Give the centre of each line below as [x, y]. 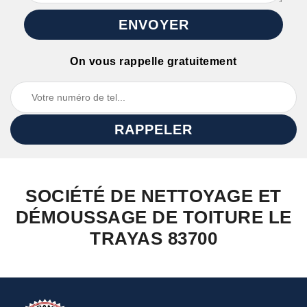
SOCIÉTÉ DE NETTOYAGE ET [153, 196]
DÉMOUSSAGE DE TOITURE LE [153, 217]
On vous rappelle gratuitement [153, 61]
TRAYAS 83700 [153, 238]
